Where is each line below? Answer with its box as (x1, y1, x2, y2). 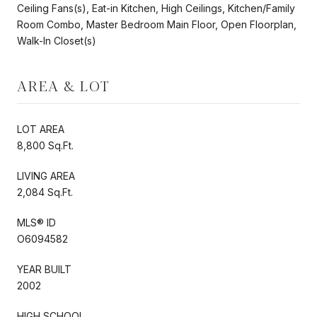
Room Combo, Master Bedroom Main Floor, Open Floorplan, (17, 18, 296, 30)
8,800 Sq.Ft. (17, 139, 74, 151)
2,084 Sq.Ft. (17, 185, 73, 198)
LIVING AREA (17, 169, 75, 182)
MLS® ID (17, 216, 56, 229)
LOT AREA (17, 122, 64, 135)
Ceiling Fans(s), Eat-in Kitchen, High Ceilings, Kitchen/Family (17, 1, 295, 14)
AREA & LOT (17, 77, 110, 95)
